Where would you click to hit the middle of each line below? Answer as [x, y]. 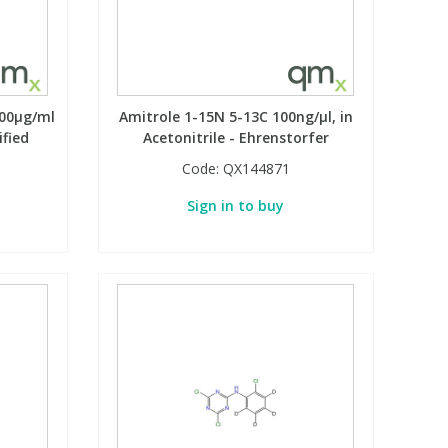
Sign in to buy [236, 206]
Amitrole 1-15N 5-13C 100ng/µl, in [235, 117]
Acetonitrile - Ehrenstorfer [235, 138]
